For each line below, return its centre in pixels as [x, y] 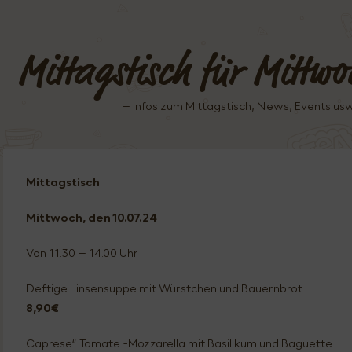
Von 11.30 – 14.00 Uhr [82, 253]
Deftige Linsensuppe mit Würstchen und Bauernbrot [165, 288]
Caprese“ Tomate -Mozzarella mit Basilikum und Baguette [180, 343]
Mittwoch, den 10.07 [83, 217]
